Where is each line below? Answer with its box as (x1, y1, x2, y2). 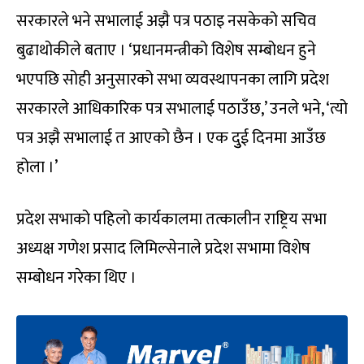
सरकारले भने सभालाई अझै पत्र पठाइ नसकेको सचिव (16, 6, 316, 35)
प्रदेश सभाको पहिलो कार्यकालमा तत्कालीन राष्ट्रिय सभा (16, 205, 327, 233)
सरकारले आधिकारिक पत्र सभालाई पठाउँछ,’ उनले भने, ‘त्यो (16, 94, 348, 123)
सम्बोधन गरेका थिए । (16, 263, 136, 292)
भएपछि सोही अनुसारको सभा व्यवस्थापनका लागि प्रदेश (16, 65, 329, 93)
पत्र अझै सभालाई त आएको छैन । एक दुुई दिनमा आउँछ (16, 123, 326, 152)
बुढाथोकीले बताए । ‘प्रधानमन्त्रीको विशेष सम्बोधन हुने (16, 36, 316, 64)
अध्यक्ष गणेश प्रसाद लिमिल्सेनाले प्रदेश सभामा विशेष (16, 234, 310, 262)
